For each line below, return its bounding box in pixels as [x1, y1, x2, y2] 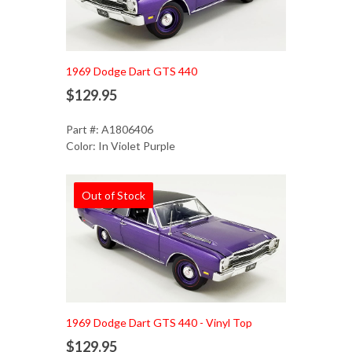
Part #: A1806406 [66, 123, 153, 137]
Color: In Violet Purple [66, 139, 175, 153]
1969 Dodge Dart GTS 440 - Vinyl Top [66, 316, 252, 330]
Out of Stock [82, 189, 145, 202]
